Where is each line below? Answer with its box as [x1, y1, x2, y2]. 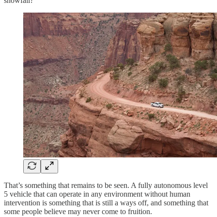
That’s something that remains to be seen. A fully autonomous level [4, 181, 208, 189]
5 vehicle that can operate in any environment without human [4, 189, 190, 198]
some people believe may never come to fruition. [4, 207, 152, 216]
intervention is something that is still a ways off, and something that [4, 198, 208, 207]
